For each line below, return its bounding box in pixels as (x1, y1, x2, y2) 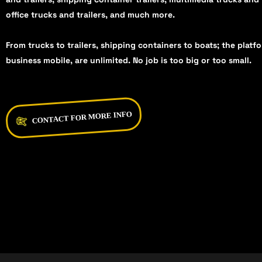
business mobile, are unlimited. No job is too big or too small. (6, 55, 251, 66)
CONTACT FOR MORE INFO (32, 109, 133, 126)
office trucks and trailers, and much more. (6, 9, 175, 20)
